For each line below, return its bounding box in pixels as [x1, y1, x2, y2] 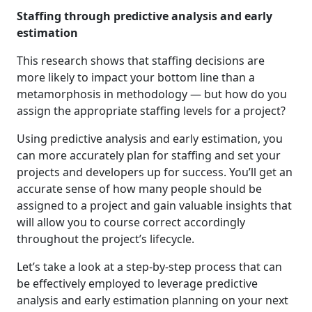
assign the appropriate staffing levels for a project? [17, 102, 286, 118]
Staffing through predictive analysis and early [17, 8, 272, 24]
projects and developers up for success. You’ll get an [17, 164, 292, 180]
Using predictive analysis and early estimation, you [17, 130, 283, 146]
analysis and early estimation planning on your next [17, 292, 288, 308]
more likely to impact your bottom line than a [17, 69, 255, 85]
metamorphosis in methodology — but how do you [17, 86, 287, 102]
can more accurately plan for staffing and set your [17, 147, 281, 163]
